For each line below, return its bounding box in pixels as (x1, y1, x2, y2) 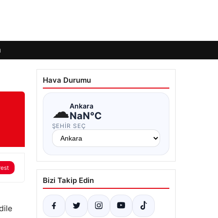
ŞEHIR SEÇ (52, 122, 87, 129)
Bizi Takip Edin (42, 176, 94, 185)
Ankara (69, 101, 93, 110)
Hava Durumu (42, 75, 91, 85)
